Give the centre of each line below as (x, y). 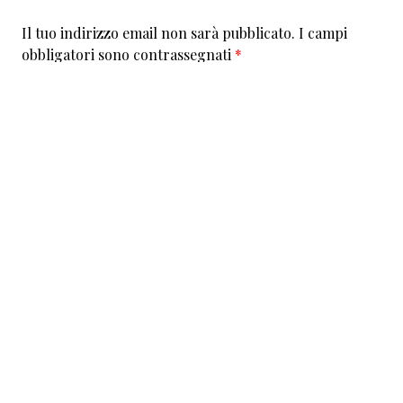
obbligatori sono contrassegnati (128, 54)
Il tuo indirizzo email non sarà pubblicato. (158, 33)
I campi (323, 33)
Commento (60, 98)
